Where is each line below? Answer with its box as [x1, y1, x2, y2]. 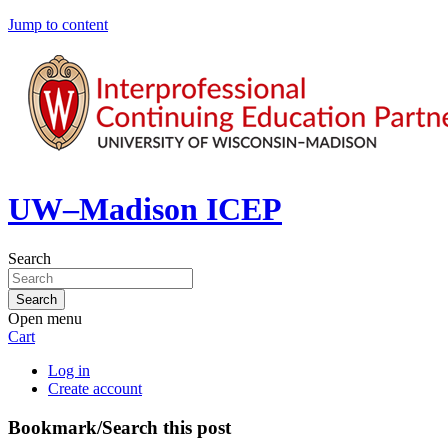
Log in [48, 361, 90, 379]
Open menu [8, 309, 82, 327]
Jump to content [8, 16, 108, 33]
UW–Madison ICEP [8, 191, 282, 228]
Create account [48, 379, 142, 397]
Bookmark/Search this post [8, 416, 231, 438]
